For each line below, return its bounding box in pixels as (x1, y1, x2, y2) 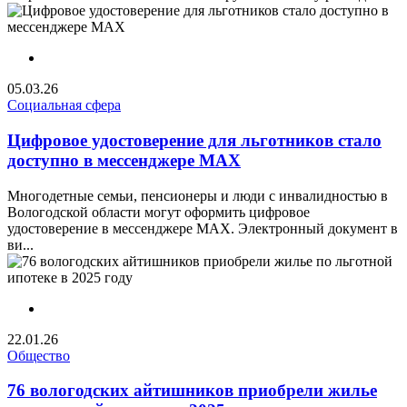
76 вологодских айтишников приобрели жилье (7, 381, 377, 401)
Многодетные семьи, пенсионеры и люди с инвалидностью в (7, 187, 388, 203)
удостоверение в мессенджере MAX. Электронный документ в (7, 220, 398, 236)
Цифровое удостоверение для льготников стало (7, 130, 382, 150)
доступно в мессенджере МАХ (7, 150, 241, 170)
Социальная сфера (7, 97, 121, 114)
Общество (7, 347, 70, 363)
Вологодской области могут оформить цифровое (7, 203, 310, 220)
